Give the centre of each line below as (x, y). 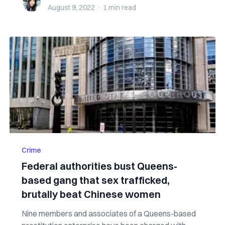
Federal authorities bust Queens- (99, 166)
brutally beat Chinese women (91, 194)
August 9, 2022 (71, 8)
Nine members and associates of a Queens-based (108, 213)
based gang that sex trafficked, (95, 180)
